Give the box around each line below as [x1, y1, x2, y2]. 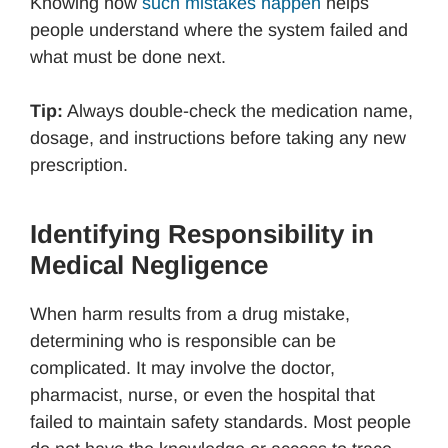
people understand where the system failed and [30, 20, 408, 41]
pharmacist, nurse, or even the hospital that [30, 385, 375, 406]
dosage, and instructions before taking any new [30, 128, 406, 149]
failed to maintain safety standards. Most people [30, 412, 411, 433]
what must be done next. [30, 47, 226, 68]
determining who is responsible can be [30, 331, 336, 352]
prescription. [30, 155, 128, 176]
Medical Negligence [30, 250, 268, 281]
